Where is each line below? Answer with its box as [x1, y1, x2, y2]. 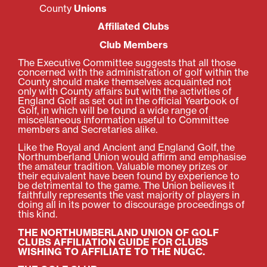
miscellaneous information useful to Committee [18, 114, 229, 126]
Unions [72, 2, 107, 14]
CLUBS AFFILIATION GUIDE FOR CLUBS [18, 235, 208, 248]
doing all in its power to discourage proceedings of [18, 198, 245, 211]
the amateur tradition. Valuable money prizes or [18, 160, 228, 173]
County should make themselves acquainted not [18, 76, 231, 88]
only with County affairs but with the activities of [18, 85, 232, 98]
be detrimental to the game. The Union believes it [18, 179, 235, 192]
